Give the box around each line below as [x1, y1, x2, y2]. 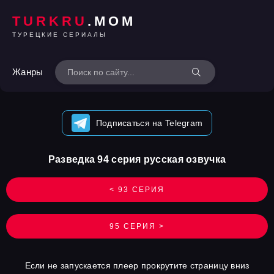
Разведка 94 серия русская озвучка [48, 154, 226, 165]
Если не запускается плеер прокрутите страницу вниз [24, 261, 250, 270]
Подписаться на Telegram [95, 118, 203, 128]
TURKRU [12, 13, 87, 29]
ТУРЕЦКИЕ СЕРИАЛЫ [12, 31, 107, 38]
